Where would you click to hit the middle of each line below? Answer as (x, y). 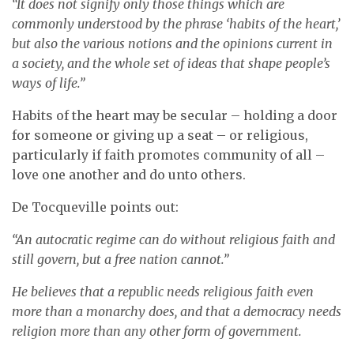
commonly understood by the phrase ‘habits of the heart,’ (176, 24)
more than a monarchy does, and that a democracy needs (177, 311)
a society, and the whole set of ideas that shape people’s (171, 63)
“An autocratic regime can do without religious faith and (173, 239)
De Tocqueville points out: (95, 207)
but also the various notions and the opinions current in (172, 43)
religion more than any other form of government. (157, 331)
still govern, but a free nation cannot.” (120, 259)
